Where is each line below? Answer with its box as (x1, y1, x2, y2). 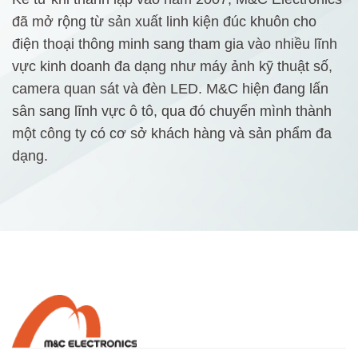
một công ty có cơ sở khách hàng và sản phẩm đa (12, 125, 332, 141)
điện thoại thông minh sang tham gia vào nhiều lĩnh (12, 36, 337, 52)
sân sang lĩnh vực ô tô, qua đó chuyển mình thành (12, 103, 332, 119)
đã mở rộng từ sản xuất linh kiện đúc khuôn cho (12, 14, 316, 30)
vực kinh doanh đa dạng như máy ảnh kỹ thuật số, (12, 58, 332, 74)
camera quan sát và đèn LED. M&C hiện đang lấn (12, 81, 328, 97)
